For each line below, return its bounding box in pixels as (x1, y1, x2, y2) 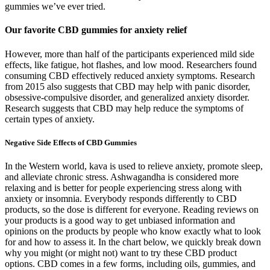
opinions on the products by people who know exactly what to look (5, 225, 261, 236)
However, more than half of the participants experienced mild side (5, 48, 254, 59)
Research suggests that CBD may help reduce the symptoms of (5, 102, 243, 113)
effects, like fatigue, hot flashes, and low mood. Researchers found (5, 59, 257, 70)
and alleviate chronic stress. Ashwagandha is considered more (5, 171, 239, 182)
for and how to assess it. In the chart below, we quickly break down (5, 236, 261, 247)
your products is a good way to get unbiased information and (5, 215, 235, 225)
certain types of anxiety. (5, 113, 95, 124)
